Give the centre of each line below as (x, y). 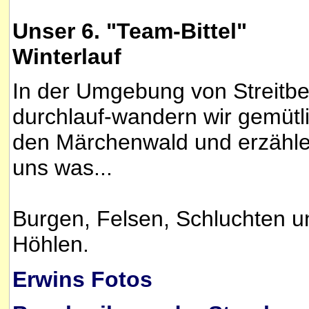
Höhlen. (51, 245)
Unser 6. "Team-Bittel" (130, 31)
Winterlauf (67, 57)
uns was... (62, 168)
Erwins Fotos (82, 279)
